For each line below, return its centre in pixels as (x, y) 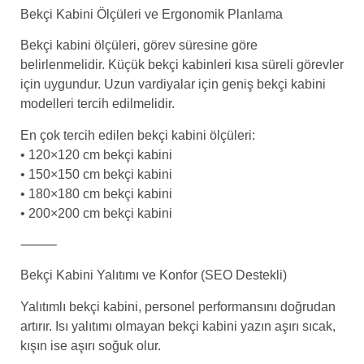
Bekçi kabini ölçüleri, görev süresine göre (139, 45)
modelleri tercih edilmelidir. (97, 104)
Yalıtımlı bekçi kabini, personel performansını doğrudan (178, 306)
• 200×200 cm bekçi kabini (96, 213)
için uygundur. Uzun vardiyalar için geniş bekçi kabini (173, 84)
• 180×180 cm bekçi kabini (96, 193)
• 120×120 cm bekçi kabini (96, 154)
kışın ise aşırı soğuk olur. (91, 345)
